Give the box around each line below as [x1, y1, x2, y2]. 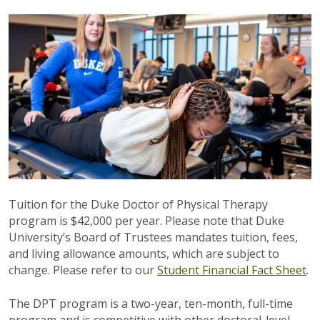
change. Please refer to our [9, 262, 157, 279]
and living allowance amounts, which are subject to [9, 246, 279, 262]
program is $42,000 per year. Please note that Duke [9, 213, 284, 229]
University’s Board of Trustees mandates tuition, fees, [9, 229, 298, 246]
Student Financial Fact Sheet [157, 262, 306, 279]
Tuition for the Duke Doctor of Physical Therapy [9, 196, 268, 213]
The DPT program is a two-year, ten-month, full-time [9, 296, 293, 312]
